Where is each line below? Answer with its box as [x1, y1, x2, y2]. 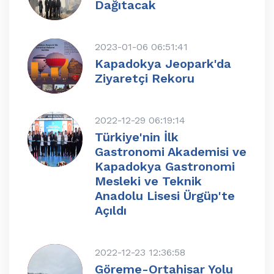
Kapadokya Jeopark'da [95, 56, 231, 72]
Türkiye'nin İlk [95, 130, 179, 145]
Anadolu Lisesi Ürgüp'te [95, 188, 235, 204]
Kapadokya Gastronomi [95, 159, 235, 174]
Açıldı [95, 203, 127, 218]
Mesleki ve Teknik [95, 174, 202, 189]
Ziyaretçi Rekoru [95, 71, 194, 86]
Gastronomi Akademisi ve [95, 144, 246, 160]
